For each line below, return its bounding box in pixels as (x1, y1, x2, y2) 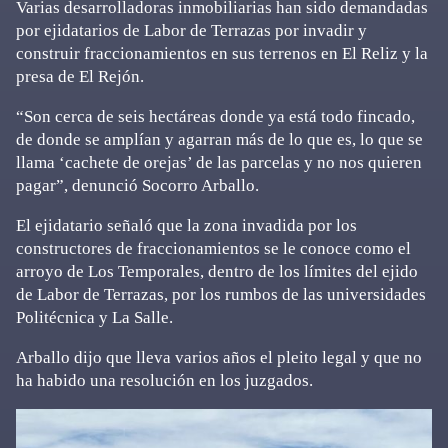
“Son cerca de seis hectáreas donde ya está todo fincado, (16, 107, 415, 126)
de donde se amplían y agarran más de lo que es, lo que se (16, 130, 423, 149)
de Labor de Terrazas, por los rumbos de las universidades (16, 285, 426, 304)
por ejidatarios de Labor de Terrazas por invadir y (16, 21, 367, 40)
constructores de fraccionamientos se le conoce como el (16, 239, 411, 258)
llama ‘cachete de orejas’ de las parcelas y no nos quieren (16, 153, 422, 172)
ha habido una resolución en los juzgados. (16, 371, 313, 390)
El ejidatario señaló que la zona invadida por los (16, 216, 357, 235)
